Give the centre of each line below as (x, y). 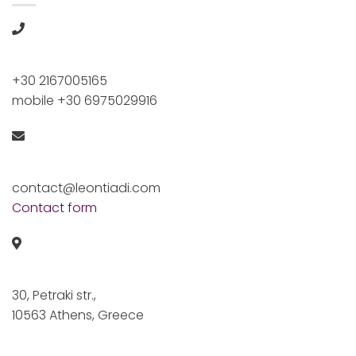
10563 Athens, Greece (77, 315)
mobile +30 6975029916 (84, 101)
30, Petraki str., (54, 296)
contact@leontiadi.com (86, 188)
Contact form (54, 208)
